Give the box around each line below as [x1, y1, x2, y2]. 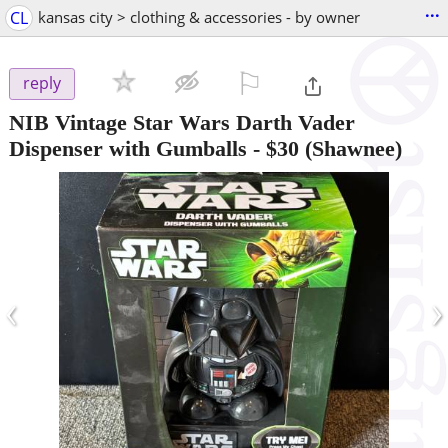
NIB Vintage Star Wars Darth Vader [9, 109, 355, 135]
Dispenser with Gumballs [9, 135, 247, 161]
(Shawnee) [299, 135, 402, 161]
